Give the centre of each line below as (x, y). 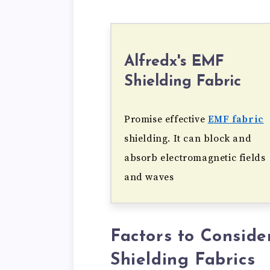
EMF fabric (236, 120)
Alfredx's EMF (174, 62)
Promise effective (166, 120)
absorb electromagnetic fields (195, 158)
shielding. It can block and (188, 139)
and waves (149, 177)
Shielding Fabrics (183, 260)
